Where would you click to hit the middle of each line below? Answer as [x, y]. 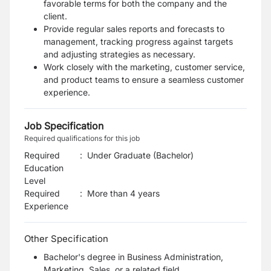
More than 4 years [123, 193]
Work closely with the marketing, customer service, [144, 67]
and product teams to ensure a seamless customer [144, 80]
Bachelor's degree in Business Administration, [133, 257]
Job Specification [64, 126]
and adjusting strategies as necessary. [119, 54]
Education [44, 168]
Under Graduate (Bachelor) [140, 155]
